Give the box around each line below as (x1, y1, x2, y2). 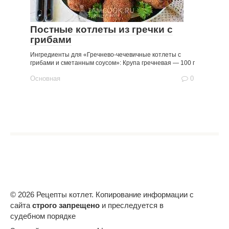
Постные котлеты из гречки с (30, 24, 173, 35)
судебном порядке (10, 212, 76, 220)
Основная (30, 75, 60, 82)
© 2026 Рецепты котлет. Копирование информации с (10, 190, 194, 199)
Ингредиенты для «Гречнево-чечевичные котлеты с (30, 51, 181, 58)
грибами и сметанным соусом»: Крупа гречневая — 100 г (30, 59, 195, 66)
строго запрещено (32, 201, 100, 210)
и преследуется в (100, 201, 164, 210)
